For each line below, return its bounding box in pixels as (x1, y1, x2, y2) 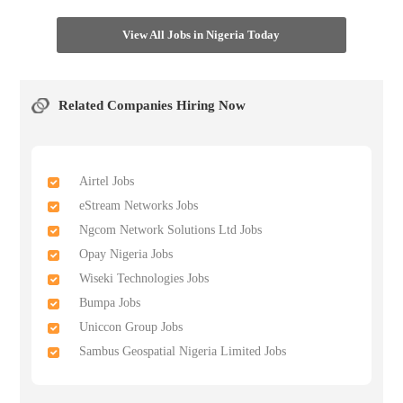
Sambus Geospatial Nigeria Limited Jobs (79, 345, 287, 358)
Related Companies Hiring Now (58, 98, 246, 112)
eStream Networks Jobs (79, 199, 199, 212)
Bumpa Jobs (79, 296, 141, 309)
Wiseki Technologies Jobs (79, 272, 210, 285)
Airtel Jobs (79, 175, 135, 188)
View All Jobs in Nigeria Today (122, 28, 281, 41)
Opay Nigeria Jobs (79, 247, 174, 261)
